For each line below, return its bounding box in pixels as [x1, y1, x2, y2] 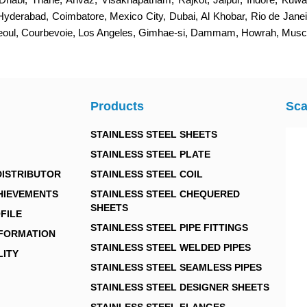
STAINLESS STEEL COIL [90, 169, 203, 180]
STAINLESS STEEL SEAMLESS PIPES [90, 262, 262, 273]
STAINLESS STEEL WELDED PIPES [90, 242, 251, 253]
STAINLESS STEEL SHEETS [90, 129, 217, 140]
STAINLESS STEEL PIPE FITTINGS [90, 222, 248, 233]
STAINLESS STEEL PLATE [90, 149, 210, 160]
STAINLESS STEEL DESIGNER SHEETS [90, 282, 269, 293]
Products [90, 99, 144, 113]
